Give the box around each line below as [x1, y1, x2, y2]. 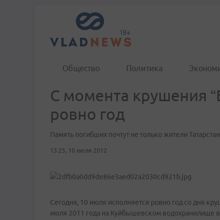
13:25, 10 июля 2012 [50, 147, 107, 154]
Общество [62, 64, 100, 73]
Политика [126, 64, 163, 73]
